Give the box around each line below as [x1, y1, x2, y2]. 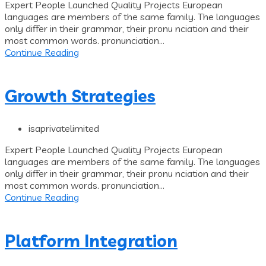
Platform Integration [5, 230, 178, 251]
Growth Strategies [5, 85, 156, 106]
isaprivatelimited [28, 122, 99, 134]
